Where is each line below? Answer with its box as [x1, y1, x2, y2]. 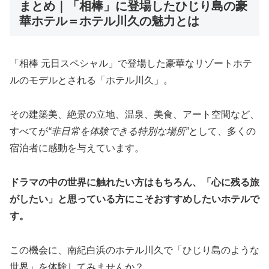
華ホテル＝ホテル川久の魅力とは [19, 14, 199, 28]
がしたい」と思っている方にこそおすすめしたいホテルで [10, 193, 259, 204]
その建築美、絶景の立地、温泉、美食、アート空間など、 [10, 109, 259, 119]
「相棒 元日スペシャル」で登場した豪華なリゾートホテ [10, 58, 252, 69]
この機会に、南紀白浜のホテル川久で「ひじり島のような [10, 244, 259, 255]
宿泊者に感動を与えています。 [10, 142, 144, 153]
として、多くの [189, 125, 256, 136]
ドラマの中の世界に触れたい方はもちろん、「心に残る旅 [10, 177, 259, 187]
